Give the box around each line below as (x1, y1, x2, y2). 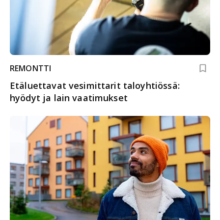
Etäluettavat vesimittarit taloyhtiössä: (10, 80, 180, 92)
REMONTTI (10, 63, 52, 74)
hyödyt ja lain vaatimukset (10, 92, 128, 104)
